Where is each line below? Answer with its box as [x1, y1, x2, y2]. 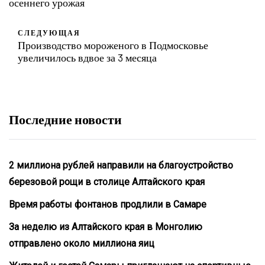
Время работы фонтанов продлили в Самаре [9, 198, 206, 210]
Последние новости [9, 111, 122, 127]
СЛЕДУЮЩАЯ [18, 28, 80, 37]
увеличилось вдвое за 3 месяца [18, 50, 157, 64]
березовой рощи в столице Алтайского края [9, 176, 205, 188]
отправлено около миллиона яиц [9, 237, 154, 249]
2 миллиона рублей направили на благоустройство [9, 159, 233, 171]
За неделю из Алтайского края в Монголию [9, 221, 202, 232]
